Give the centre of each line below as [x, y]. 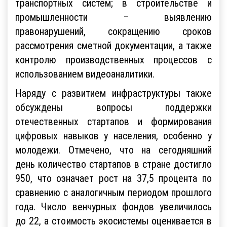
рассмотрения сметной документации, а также [113, 45]
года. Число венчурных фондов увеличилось [113, 206]
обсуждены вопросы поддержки [113, 107]
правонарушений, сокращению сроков [113, 31]
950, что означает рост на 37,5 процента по [113, 178]
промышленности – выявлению [113, 17]
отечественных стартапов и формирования [113, 121]
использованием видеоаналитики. [85, 73]
